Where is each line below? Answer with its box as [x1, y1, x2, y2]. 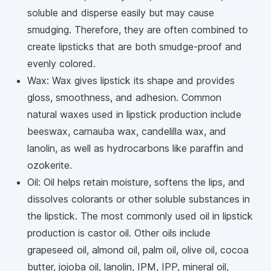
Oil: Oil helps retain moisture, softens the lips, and [27, 176, 245, 188]
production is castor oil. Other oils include [27, 227, 211, 239]
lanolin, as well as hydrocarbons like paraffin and [27, 142, 244, 154]
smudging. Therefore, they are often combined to [27, 24, 248, 36]
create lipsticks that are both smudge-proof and [27, 41, 242, 53]
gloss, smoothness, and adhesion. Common [27, 91, 221, 103]
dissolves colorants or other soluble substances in [27, 193, 250, 205]
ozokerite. [27, 159, 78, 171]
